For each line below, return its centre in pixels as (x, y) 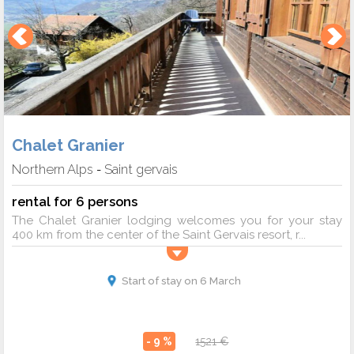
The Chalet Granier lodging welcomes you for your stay (177, 220)
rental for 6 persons (75, 201)
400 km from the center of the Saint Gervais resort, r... (159, 234)
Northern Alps (53, 169)
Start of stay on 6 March (181, 280)
